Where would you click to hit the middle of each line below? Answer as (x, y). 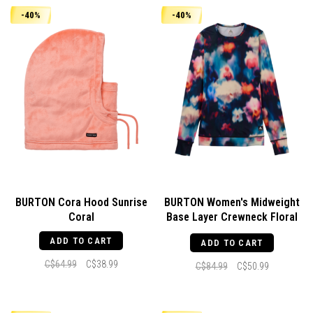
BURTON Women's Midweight (232, 202)
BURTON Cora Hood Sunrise (81, 202)
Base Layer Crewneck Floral (232, 217)
